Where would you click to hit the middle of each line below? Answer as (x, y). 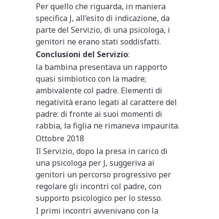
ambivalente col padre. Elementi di (99, 90)
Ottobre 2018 (60, 138)
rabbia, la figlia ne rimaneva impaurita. (108, 125)
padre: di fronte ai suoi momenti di (99, 114)
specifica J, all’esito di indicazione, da (103, 18)
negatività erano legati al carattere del (107, 102)
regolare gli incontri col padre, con (99, 186)
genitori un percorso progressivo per (104, 174)
